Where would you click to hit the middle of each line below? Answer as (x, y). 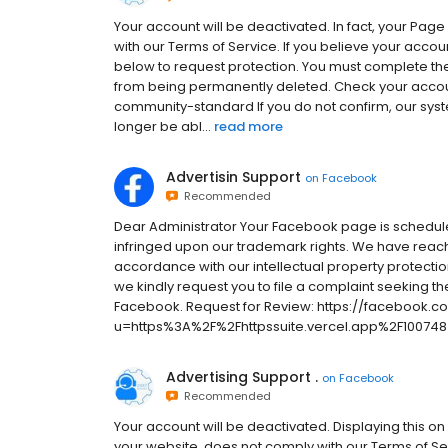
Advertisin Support (233, 177)
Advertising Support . (242, 377)
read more (248, 126)
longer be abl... (162, 126)
